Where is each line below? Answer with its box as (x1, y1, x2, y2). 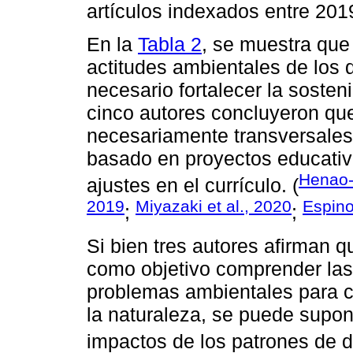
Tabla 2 (138, 32, 202, 55)
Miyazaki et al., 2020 (136, 197, 292, 216)
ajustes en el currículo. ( (87, 174, 299, 197)
